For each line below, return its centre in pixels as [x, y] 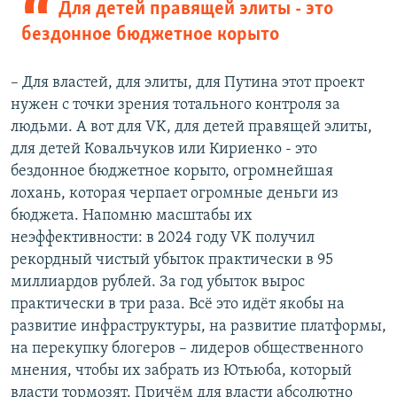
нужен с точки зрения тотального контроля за [175, 105]
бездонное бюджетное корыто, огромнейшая [172, 171]
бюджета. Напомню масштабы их [132, 215]
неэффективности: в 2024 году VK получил [163, 237]
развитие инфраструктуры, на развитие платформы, [198, 326]
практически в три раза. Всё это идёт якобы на [178, 304]
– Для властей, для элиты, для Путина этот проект [187, 82]
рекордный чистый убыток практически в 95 [172, 260]
